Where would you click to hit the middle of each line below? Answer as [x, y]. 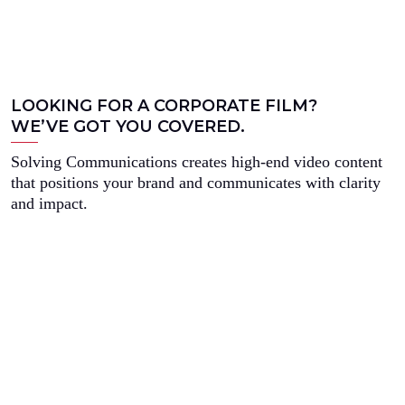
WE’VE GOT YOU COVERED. [128, 127]
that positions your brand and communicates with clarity [196, 183]
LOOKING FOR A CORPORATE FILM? [164, 106]
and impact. [49, 203]
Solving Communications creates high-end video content [197, 162]
